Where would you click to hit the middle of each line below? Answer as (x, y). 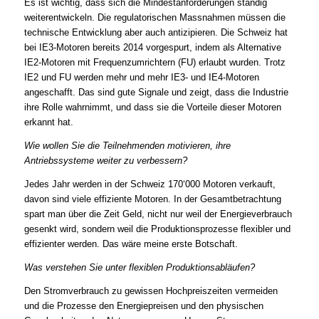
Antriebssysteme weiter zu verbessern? (105, 161)
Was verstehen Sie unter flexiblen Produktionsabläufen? (139, 267)
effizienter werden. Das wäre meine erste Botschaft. (131, 244)
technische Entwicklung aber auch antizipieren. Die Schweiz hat (156, 33)
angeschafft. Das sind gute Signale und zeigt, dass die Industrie (156, 93)
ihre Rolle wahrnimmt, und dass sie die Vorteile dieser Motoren (152, 108)
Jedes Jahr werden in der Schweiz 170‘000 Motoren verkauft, (150, 184)
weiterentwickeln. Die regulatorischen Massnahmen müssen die (155, 18)
